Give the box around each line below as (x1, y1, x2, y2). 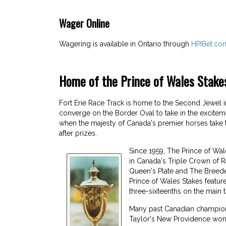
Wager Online (59, 15, 115, 31)
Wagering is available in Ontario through (59, 39, 191, 48)
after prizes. (59, 129, 97, 137)
